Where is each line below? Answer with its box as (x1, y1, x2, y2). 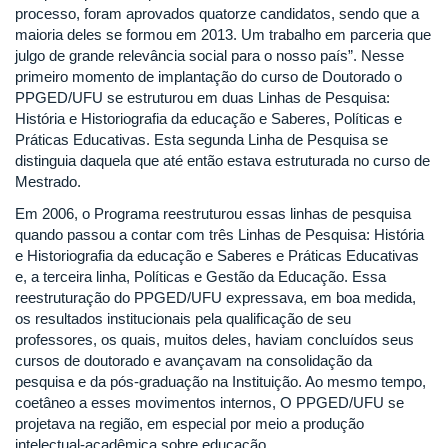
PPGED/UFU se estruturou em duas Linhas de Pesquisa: (15, 89, 390, 107)
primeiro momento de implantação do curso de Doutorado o (15, 68, 402, 86)
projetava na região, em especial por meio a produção (15, 414, 364, 432)
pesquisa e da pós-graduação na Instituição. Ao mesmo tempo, (15, 372, 426, 390)
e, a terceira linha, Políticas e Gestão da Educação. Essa (15, 267, 386, 285)
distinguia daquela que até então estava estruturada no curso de (15, 152, 430, 170)
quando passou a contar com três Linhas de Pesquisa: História (15, 225, 424, 243)
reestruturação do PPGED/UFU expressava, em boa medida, (15, 288, 416, 306)
